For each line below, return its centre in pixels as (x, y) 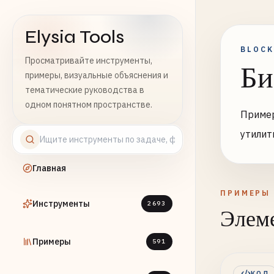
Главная (49, 168)
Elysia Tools (75, 37)
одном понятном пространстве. (89, 105)
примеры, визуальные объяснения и (97, 75)
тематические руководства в (85, 90)
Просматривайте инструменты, (89, 61)
